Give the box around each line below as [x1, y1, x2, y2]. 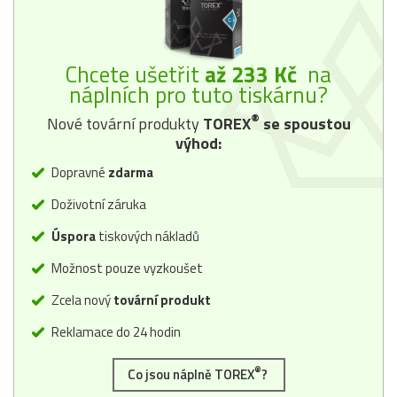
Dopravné [49, 161, 108, 183]
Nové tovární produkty [46, 111, 203, 136]
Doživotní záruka [49, 193, 146, 214]
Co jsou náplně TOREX [127, 363, 254, 385]
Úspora [51, 225, 96, 246]
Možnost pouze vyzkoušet [49, 257, 203, 278]
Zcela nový [49, 289, 113, 310]
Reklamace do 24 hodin [49, 321, 181, 342]
